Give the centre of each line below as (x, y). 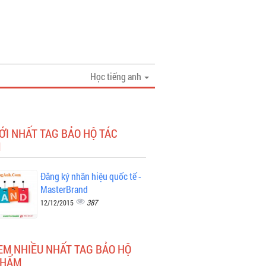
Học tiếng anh (117, 76)
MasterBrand (64, 189)
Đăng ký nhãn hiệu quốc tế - (91, 176)
